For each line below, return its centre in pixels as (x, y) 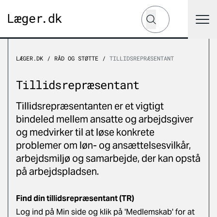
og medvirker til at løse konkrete (85, 132)
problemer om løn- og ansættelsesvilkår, (103, 145)
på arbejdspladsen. (57, 171)
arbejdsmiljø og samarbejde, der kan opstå (108, 158)
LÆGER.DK (30, 58)
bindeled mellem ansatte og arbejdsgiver (105, 119)
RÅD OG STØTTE (76, 58)
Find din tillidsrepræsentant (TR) (76, 198)
